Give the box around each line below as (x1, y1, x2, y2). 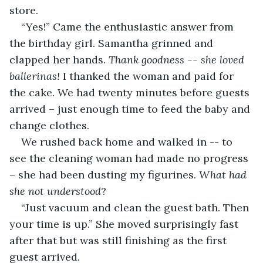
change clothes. (9, 118, 92, 132)
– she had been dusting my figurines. (9, 167, 199, 181)
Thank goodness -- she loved (109, 52, 247, 66)
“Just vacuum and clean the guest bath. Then (21, 200, 252, 214)
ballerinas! (9, 69, 60, 83)
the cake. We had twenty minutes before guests (9, 85, 252, 99)
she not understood (9, 184, 101, 198)
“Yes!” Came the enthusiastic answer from (21, 19, 237, 33)
